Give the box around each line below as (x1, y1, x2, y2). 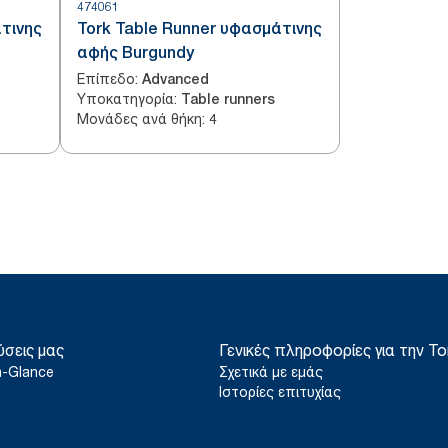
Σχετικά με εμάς (218, 363, 323, 380)
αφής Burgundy (77, 43, 194, 62)
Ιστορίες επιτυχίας (218, 383, 341, 400)
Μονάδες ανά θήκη (77, 110, 202, 127)
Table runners (181, 91, 275, 107)
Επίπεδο (77, 70, 135, 87)
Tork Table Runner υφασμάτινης (77, 19, 322, 38)
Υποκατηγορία (77, 90, 174, 107)
